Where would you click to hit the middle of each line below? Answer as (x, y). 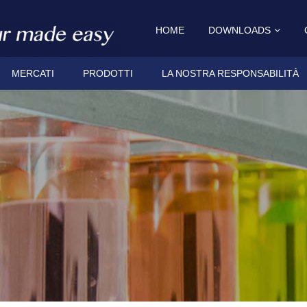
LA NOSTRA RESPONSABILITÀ (230, 73)
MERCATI (33, 73)
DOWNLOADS (240, 30)
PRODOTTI (108, 73)
